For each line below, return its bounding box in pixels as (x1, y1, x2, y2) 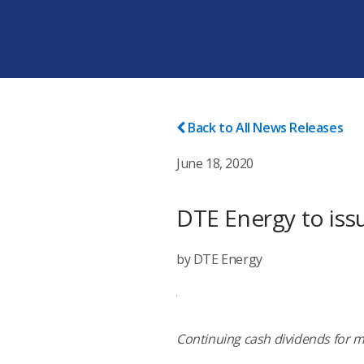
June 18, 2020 (176, 154, 253, 172)
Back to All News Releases (188, 119, 344, 136)
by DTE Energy (176, 250, 262, 268)
